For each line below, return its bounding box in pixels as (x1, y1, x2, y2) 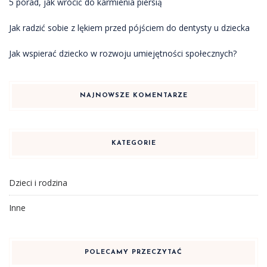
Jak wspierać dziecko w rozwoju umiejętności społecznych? (9, 47, 237, 59)
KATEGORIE (111, 139, 156, 147)
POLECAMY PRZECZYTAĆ (85, 249, 182, 256)
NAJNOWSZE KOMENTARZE (79, 92, 188, 99)
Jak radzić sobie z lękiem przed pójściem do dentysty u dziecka (9, 21, 250, 33)
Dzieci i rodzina (9, 176, 67, 188)
